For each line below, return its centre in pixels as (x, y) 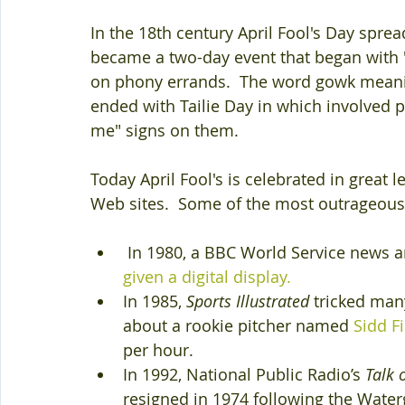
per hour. (160, 350)
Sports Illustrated (248, 301)
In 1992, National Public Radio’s (244, 374)
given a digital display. (209, 277)
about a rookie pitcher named (238, 325)
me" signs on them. (165, 130)
